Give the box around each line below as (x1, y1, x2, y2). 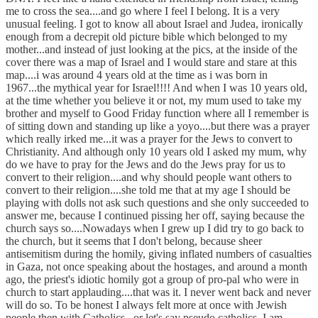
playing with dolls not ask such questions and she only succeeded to (6, 196, 309, 209)
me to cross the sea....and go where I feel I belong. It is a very (6, 4, 280, 17)
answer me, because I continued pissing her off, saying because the (6, 209, 305, 221)
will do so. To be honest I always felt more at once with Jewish (6, 298, 287, 311)
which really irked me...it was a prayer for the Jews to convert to (6, 132, 292, 145)
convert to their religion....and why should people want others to (6, 170, 292, 183)
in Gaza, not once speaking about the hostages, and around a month (6, 260, 307, 273)
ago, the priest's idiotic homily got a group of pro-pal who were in (6, 273, 299, 285)
